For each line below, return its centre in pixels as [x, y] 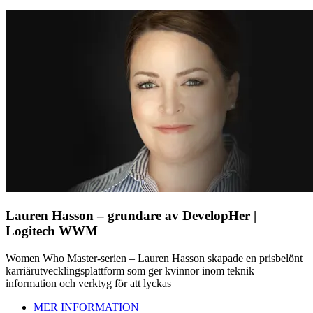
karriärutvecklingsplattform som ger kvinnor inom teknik [130, 270]
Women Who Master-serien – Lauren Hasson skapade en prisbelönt [154, 258]
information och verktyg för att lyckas [88, 283]
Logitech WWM [52, 231]
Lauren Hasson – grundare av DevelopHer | [131, 215]
